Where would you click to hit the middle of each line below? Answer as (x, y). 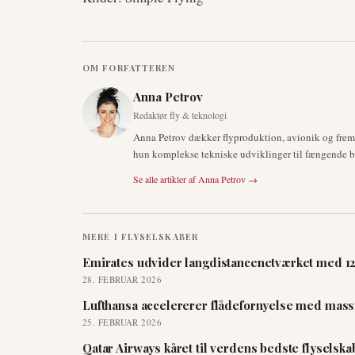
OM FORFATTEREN (129, 68)
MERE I (100, 237)
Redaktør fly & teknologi (180, 115)
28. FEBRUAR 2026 (122, 279)
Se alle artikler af (164, 179)
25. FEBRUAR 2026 (122, 322)
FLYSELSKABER (159, 237)
